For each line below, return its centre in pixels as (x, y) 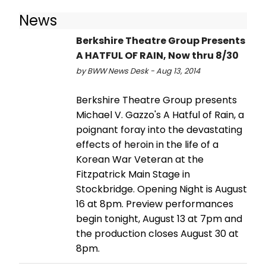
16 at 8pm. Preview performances (155, 204)
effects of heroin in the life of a (147, 144)
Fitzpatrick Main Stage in (133, 174)
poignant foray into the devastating (159, 129)
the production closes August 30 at (157, 233)
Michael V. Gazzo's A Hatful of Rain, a (160, 115)
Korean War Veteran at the (140, 159)
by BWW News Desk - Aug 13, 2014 (138, 71)
